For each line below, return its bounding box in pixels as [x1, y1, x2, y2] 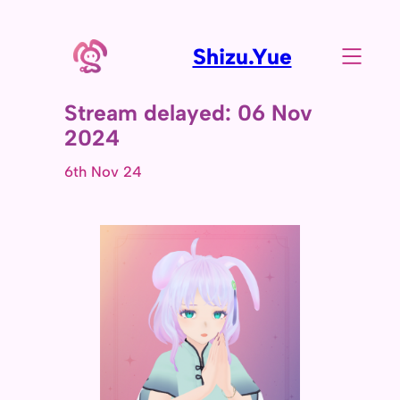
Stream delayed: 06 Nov [64, 98, 312, 126]
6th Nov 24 [64, 162, 142, 180]
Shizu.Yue [192, 43, 292, 71]
